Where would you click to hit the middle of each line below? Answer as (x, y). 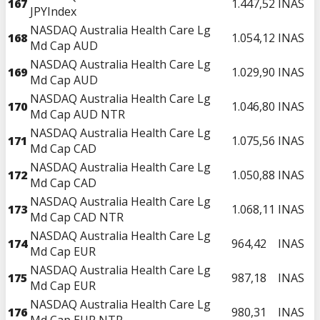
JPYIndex (53, 11)
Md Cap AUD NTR (77, 114)
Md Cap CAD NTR (77, 217)
